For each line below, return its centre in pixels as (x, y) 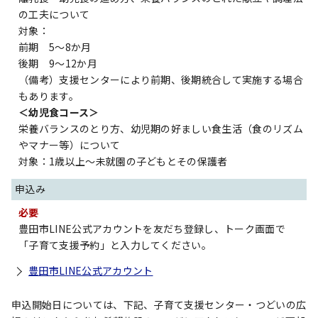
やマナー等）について (70, 145)
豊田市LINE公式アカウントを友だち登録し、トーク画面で (152, 229)
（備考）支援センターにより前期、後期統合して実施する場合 (161, 79)
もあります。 (49, 96)
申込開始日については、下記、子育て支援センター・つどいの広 (159, 305)
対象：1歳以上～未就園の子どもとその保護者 (123, 161)
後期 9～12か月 (58, 63)
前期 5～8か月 (55, 47)
